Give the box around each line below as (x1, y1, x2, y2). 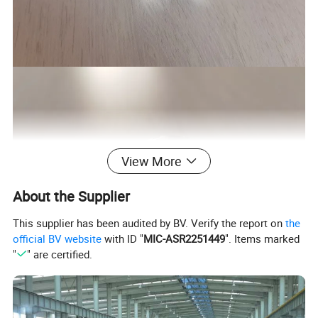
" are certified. (26, 247, 92, 262)
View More (121, 153, 182, 170)
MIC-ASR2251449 (143, 231, 226, 246)
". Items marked (225, 231, 300, 246)
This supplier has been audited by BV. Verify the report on (13, 216, 286, 231)
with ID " (102, 231, 144, 246)
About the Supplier (13, 187, 131, 207)
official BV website (13, 231, 102, 246)
